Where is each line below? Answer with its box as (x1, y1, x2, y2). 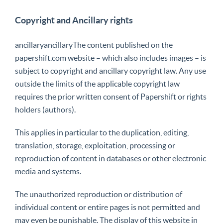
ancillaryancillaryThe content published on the (15, 40, 173, 49)
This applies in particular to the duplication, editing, (15, 128, 189, 137)
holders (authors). (15, 105, 76, 114)
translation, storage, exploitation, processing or (15, 141, 175, 150)
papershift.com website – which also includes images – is (15, 53, 206, 62)
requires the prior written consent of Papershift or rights (15, 92, 207, 101)
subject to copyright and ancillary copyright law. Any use (15, 66, 206, 75)
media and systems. (15, 167, 81, 176)
